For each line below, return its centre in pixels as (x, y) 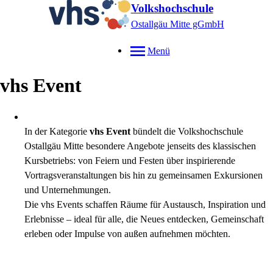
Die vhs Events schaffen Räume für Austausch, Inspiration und (145, 204)
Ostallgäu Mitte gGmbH (177, 24)
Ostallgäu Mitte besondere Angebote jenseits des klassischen (140, 146)
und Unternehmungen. (68, 190)
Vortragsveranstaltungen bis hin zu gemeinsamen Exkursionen (144, 175)
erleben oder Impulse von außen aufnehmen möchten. (127, 234)
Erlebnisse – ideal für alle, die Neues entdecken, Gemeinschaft (144, 219)
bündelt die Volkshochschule (187, 131)
